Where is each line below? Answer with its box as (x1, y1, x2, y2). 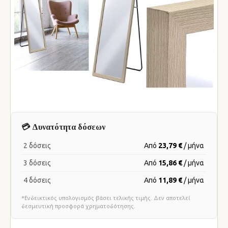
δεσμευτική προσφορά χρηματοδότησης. (21, 202, 135, 210)
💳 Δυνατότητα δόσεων (21, 123, 105, 131)
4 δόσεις (23, 176, 51, 184)
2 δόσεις (23, 141, 51, 150)
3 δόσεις (23, 159, 51, 167)
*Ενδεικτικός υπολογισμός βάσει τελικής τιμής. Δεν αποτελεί (21, 194, 190, 202)
